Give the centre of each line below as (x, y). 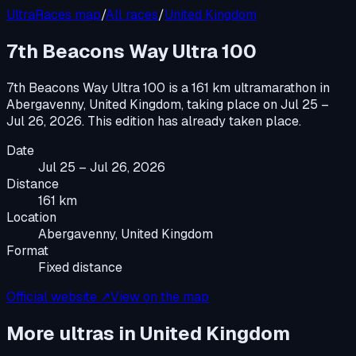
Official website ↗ (58, 296)
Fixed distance (80, 267)
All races (132, 15)
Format (27, 250)
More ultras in (73, 333)
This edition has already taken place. (193, 121)
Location (31, 217)
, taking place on (229, 104)
